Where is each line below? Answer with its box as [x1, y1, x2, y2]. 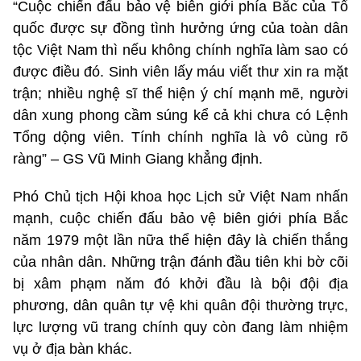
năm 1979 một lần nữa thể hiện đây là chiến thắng [13, 231, 348, 248]
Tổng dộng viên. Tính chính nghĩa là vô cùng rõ [13, 128, 348, 145]
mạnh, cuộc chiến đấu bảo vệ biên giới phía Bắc [13, 210, 348, 226]
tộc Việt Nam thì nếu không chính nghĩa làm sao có [13, 41, 348, 58]
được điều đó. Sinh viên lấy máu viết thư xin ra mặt [13, 63, 348, 80]
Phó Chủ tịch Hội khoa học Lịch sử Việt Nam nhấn [13, 188, 348, 205]
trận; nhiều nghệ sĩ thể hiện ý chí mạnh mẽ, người [13, 85, 348, 102]
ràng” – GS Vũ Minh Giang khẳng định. [13, 150, 263, 167]
